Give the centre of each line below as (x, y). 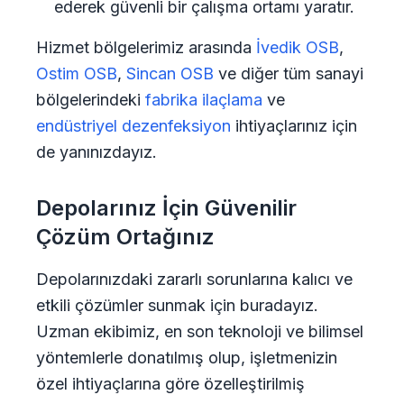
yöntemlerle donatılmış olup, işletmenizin (187, 358)
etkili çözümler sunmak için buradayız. (177, 305)
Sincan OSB (170, 73)
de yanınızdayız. (96, 152)
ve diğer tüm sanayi (289, 73)
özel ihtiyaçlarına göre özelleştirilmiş (170, 384)
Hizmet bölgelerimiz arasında (146, 47)
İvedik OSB (298, 47)
